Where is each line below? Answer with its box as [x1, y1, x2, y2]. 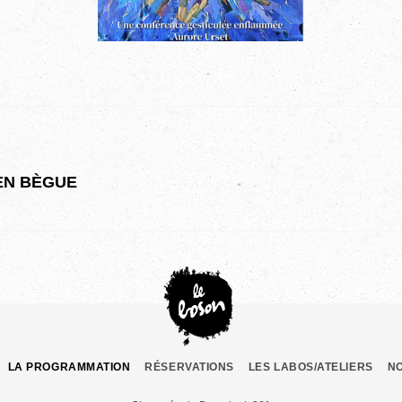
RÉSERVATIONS [144, 361, 234, 374]
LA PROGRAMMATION [7, 361, 131, 374]
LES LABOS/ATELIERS [248, 361, 373, 374]
